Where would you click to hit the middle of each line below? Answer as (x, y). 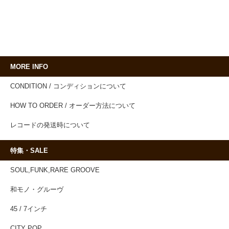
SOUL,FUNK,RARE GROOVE (55, 170)
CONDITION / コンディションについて (68, 86)
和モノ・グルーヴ (37, 189)
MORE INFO (29, 67)
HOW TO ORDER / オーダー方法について (73, 106)
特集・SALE (29, 151)
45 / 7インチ (29, 209)
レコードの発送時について (50, 125)
